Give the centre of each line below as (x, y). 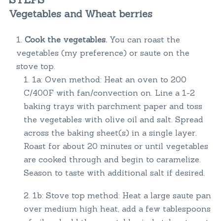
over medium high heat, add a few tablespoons (117, 209)
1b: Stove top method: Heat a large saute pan (122, 196)
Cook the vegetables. (66, 39)
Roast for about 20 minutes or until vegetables (116, 146)
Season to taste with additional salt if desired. (114, 172)
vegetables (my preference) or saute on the (103, 53)
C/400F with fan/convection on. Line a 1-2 (109, 92)
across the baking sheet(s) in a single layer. (110, 132)
